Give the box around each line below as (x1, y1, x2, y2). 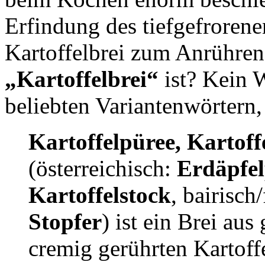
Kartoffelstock (28, 182, 171, 208)
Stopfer (28, 208, 102, 234)
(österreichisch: (28, 155, 177, 181)
